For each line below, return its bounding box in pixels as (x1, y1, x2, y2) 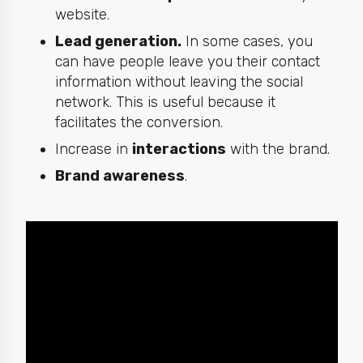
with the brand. (225, 140, 330, 159)
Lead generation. (54, 32, 181, 51)
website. (54, 6, 109, 24)
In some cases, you (181, 32, 313, 51)
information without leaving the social (54, 73, 303, 92)
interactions (131, 140, 226, 159)
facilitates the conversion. (54, 113, 223, 132)
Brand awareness (54, 167, 185, 186)
